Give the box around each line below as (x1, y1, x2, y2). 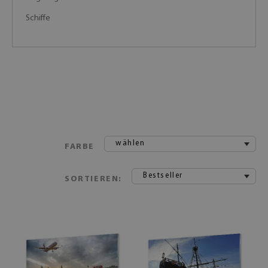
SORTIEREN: (65, 175, 122, 184)
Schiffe (26, 14, 50, 23)
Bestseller (143, 172, 183, 179)
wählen (115, 139, 145, 147)
